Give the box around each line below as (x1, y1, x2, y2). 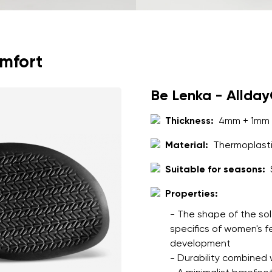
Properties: (165, 189, 218, 199)
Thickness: (165, 117, 214, 126)
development (170, 239, 231, 249)
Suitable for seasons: (165, 165, 265, 175)
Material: (165, 141, 208, 151)
